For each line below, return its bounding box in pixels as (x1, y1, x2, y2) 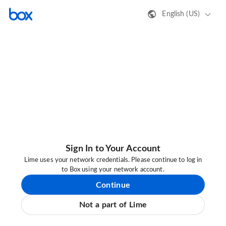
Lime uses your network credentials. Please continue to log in (24, 157, 202, 164)
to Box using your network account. (62, 166, 164, 174)
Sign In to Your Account (65, 144, 161, 154)
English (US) (162, 10, 200, 18)
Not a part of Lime (79, 201, 147, 209)
